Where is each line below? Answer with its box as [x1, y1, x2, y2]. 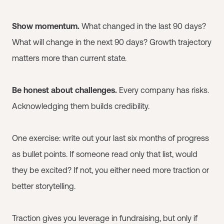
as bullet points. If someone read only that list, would [12, 149, 197, 158]
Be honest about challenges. [12, 85, 117, 94]
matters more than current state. [12, 53, 126, 62]
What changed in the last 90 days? [79, 21, 206, 30]
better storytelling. [12, 181, 75, 190]
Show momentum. [12, 21, 79, 30]
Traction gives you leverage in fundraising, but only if [12, 213, 197, 222]
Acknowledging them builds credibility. [12, 101, 149, 110]
